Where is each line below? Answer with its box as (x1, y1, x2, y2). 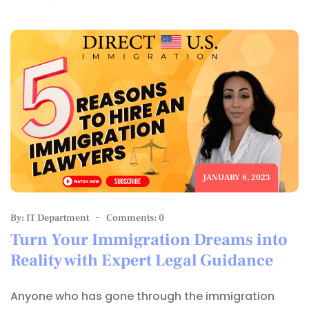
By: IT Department (10, 211, 89, 224)
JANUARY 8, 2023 (203, 172, 270, 183)
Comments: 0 (106, 211, 164, 224)
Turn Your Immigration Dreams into (10, 228, 288, 250)
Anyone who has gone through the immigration (10, 288, 275, 304)
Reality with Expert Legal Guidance (10, 249, 273, 271)
